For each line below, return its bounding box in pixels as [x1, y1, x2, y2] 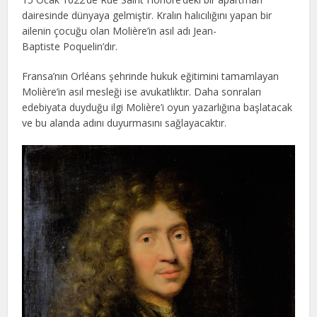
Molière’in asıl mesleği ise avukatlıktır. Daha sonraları [22, 85, 262, 99]
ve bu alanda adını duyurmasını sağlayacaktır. [22, 116, 227, 130]
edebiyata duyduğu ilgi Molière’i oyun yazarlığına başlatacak [22, 100, 293, 115]
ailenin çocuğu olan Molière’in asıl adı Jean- [22, 24, 217, 38]
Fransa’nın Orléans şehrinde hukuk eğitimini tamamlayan [22, 69, 279, 83]
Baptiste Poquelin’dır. [22, 40, 118, 54]
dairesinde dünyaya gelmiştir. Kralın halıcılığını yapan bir [22, 8, 272, 23]
